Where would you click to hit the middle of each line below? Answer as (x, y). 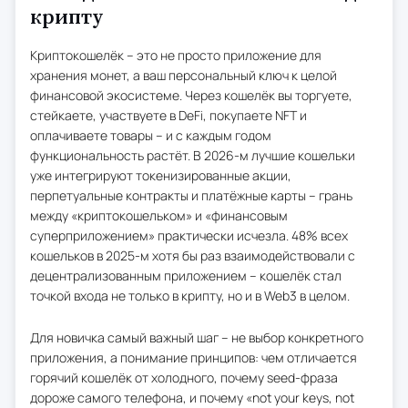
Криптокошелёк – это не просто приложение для (176, 55)
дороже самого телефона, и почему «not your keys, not (192, 397)
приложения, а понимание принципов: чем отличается (194, 357)
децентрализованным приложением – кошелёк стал (186, 275)
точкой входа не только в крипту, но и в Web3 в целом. (190, 295)
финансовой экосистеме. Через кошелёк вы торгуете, (191, 95)
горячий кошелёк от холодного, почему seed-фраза (184, 377)
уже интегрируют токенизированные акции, (161, 175)
